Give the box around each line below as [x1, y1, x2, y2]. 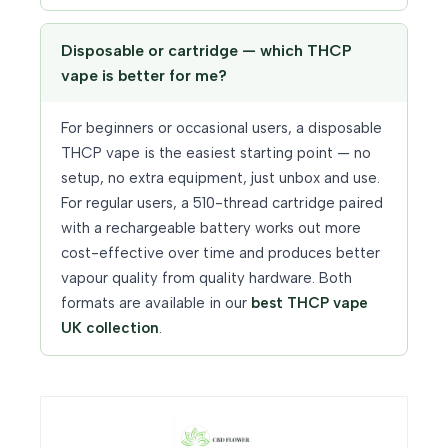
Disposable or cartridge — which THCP [61, 41, 352, 61]
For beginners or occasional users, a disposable [61, 119, 382, 138]
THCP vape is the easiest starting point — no [61, 144, 371, 163]
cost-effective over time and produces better [61, 244, 380, 263]
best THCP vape [251, 294, 368, 313]
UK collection [61, 319, 159, 338]
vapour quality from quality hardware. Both [61, 269, 352, 288]
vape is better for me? [61, 66, 227, 86]
